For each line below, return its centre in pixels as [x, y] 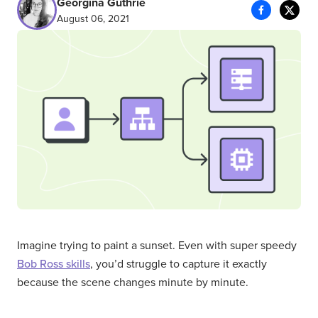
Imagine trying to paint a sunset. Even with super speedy [157, 245]
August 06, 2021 [93, 18]
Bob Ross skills [54, 264]
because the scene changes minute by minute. [133, 282]
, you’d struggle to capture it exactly [179, 264]
